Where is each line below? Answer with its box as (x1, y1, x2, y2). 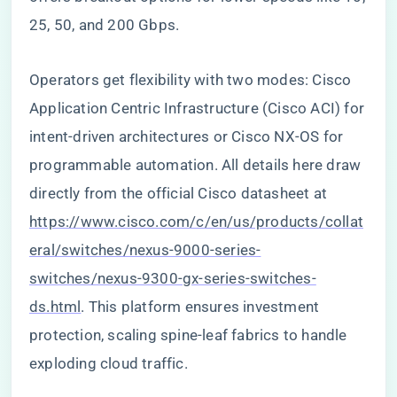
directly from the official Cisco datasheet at (29, 184, 328, 202)
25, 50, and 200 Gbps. (29, 16, 180, 34)
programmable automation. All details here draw (29, 156, 362, 174)
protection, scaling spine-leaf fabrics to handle (29, 326, 347, 344)
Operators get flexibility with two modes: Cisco (29, 71, 352, 89)
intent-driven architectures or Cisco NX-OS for (29, 128, 344, 145)
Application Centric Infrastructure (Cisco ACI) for (29, 99, 365, 117)
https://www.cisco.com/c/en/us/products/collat (29, 213, 364, 230)
